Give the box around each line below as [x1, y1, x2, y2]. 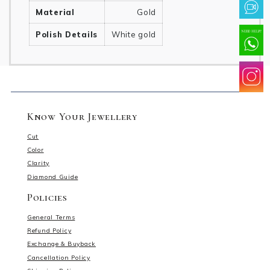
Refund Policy [27, 227, 72, 235]
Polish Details [36, 30, 98, 40]
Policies [27, 190, 67, 204]
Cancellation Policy [27, 253, 90, 262]
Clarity [27, 159, 50, 168]
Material [36, 7, 75, 17]
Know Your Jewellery [27, 110, 137, 123]
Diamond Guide [27, 172, 78, 181]
